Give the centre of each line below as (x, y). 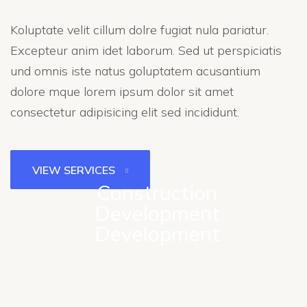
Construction (157, 193)
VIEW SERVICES (74, 170)
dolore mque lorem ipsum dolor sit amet (122, 91)
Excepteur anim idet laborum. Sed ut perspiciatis (146, 50)
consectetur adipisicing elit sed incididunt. (125, 112)
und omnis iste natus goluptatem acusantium (135, 71)
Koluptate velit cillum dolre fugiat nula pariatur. (139, 30)
